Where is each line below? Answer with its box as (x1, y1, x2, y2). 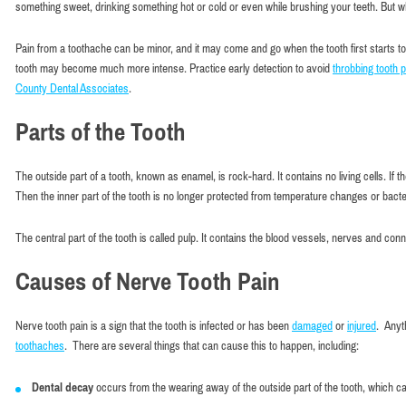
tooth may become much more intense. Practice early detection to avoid (15, 61, 333, 75)
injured (347, 318, 376, 333)
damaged (292, 318, 333, 333)
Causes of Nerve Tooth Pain (15, 267, 280, 295)
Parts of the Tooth (15, 118, 186, 146)
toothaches (15, 338, 64, 353)
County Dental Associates (15, 81, 129, 95)
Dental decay (32, 380, 96, 394)
